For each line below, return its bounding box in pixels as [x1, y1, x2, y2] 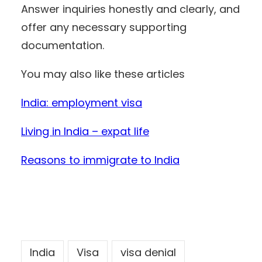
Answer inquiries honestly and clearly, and [21, 1, 240, 16]
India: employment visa [21, 95, 142, 110]
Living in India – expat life [21, 123, 149, 139]
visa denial [120, 244, 176, 260]
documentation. [21, 37, 104, 53]
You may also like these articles [21, 66, 185, 81]
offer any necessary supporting [21, 19, 187, 35]
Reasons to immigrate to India [21, 152, 180, 167]
